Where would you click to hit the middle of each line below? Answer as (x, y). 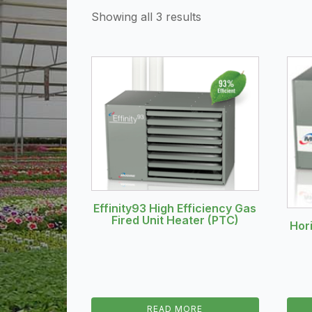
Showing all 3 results (146, 17)
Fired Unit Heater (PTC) (175, 220)
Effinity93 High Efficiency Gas (175, 209)
